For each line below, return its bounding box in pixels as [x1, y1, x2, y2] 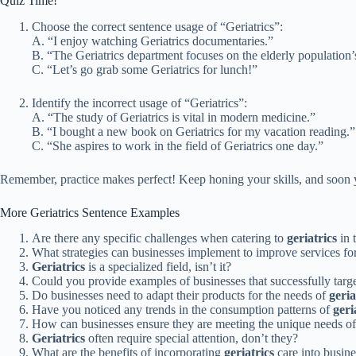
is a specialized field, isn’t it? [85, 260, 231, 274]
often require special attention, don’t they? [85, 331, 298, 346]
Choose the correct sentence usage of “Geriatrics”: [32, 19, 283, 33]
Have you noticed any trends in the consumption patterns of [32, 303, 333, 317]
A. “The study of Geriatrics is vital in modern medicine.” [32, 110, 315, 124]
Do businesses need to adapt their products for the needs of [32, 288, 329, 303]
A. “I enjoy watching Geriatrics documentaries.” [32, 33, 273, 48]
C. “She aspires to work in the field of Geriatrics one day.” [32, 138, 323, 153]
